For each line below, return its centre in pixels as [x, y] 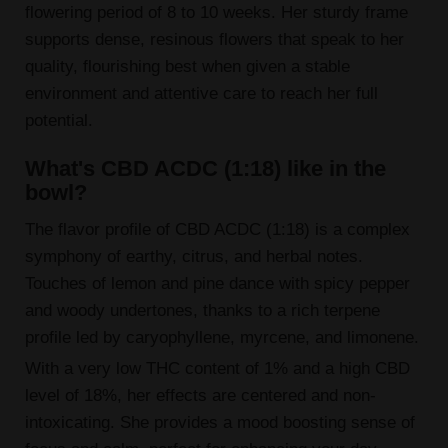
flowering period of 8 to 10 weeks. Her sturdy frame [216, 12]
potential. [58, 120]
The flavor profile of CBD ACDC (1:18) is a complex [217, 228]
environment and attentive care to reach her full [201, 93]
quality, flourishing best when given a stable [187, 66]
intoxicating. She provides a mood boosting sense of [219, 422]
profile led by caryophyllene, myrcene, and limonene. [221, 336]
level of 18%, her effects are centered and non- [200, 395]
